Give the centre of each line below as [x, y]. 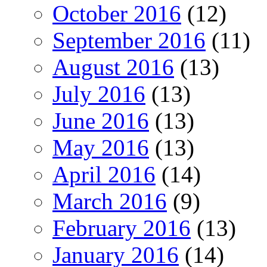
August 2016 [113, 67]
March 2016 [110, 201]
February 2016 [122, 228]
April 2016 [104, 174]
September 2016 [129, 40]
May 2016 [101, 147]
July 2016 [99, 94]
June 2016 [101, 120]
